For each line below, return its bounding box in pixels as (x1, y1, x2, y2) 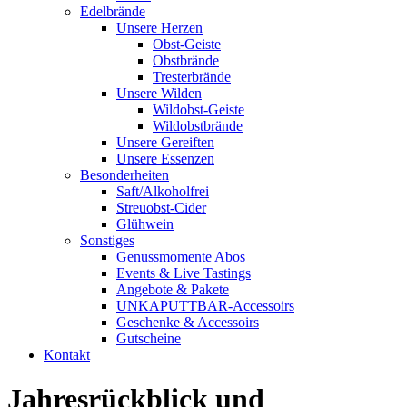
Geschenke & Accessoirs (116, 314, 259, 330)
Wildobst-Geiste (153, 102, 244, 117)
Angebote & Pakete (116, 282, 229, 297)
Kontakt (44, 347, 90, 362)
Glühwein (116, 216, 174, 232)
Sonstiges (80, 233, 134, 248)
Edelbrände (80, 4, 145, 19)
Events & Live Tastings (116, 265, 251, 281)
